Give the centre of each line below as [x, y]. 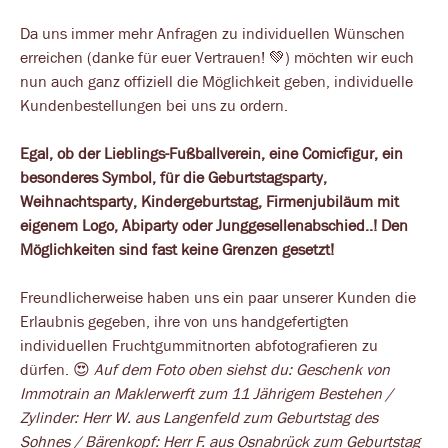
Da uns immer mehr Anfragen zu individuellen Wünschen [212, 33]
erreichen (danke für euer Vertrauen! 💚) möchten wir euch [217, 57]
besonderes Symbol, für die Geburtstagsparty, [173, 177]
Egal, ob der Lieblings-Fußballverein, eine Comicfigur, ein [211, 153]
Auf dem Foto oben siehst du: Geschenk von [242, 369]
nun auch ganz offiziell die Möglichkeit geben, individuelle [216, 81]
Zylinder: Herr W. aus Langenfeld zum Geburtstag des [199, 417]
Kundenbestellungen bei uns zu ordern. [154, 105]
